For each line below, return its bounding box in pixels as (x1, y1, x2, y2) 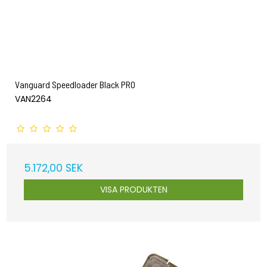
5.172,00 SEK (24, 160, 83, 175)
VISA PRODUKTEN (100, 183, 167, 195)
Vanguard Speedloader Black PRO (15, 78, 135, 90)
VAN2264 (15, 92, 52, 105)
